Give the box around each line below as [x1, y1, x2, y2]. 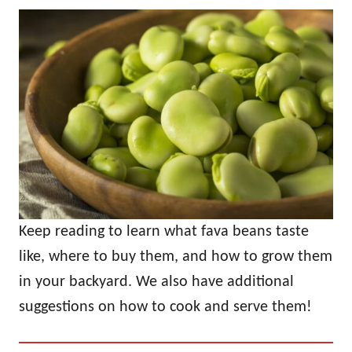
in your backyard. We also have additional [19, 273, 294, 290]
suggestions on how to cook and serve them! [19, 299, 312, 315]
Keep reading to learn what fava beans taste [19, 223, 309, 240]
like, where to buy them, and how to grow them [19, 248, 332, 265]
